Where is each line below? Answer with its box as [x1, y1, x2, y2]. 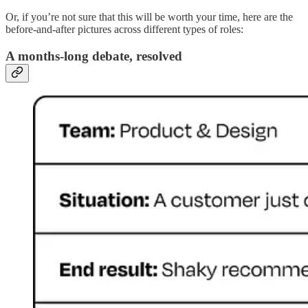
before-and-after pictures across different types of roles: [5, 23, 243, 36]
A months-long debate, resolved [5, 49, 182, 64]
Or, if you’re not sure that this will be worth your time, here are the [5, 11, 293, 23]
